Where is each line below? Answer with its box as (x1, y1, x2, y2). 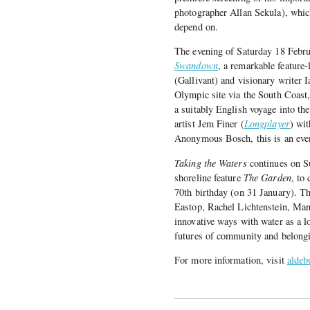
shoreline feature (174, 170, 244, 184)
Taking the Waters (174, 156, 247, 170)
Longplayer (244, 117, 290, 131)
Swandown (174, 59, 218, 73)
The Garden (243, 170, 291, 184)
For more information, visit (174, 253, 287, 267)
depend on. (174, 19, 218, 33)
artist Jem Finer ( (174, 117, 244, 131)
